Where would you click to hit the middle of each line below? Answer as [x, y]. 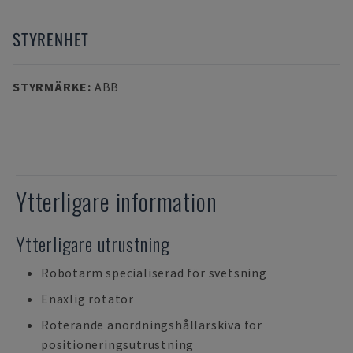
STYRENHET [51, 39]
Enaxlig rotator [87, 299]
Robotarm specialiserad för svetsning [154, 273]
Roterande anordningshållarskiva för [152, 325]
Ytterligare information [117, 201]
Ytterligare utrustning [93, 243]
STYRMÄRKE [50, 87]
